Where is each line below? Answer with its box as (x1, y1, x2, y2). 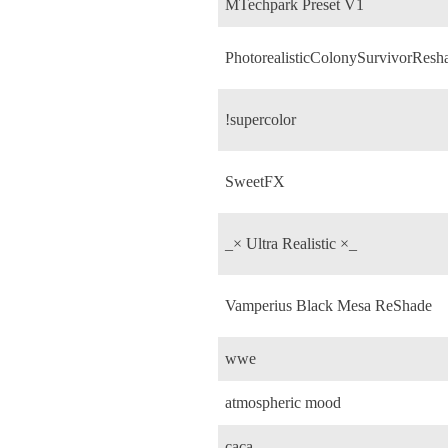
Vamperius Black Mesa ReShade (225, 296, 432, 314)
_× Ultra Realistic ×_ (225, 234, 357, 252)
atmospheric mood (225, 393, 341, 411)
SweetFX (225, 172, 285, 190)
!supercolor (225, 110, 296, 128)
